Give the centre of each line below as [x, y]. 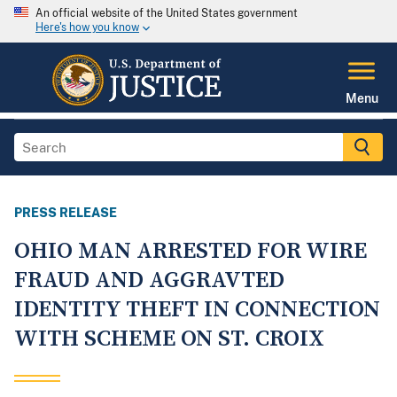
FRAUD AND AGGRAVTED [149, 281]
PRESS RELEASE [66, 213]
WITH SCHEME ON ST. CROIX [169, 339]
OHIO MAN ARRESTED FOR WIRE [191, 252]
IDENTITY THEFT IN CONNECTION [197, 310]
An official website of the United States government [167, 13]
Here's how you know [87, 28]
